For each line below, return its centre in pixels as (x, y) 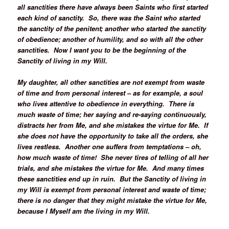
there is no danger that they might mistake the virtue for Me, (112, 200)
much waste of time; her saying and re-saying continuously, (112, 114)
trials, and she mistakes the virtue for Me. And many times (111, 168)
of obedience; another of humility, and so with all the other (110, 39)
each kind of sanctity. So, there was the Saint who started (109, 17)
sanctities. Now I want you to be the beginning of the (102, 50)
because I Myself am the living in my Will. (86, 211)
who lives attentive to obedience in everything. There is (106, 104)
